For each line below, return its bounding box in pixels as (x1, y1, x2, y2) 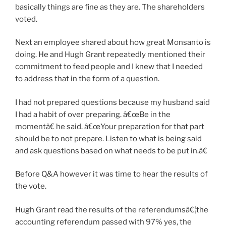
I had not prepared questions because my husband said (15, 97, 210, 107)
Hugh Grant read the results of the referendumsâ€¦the (15, 205, 208, 214)
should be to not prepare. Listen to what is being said (15, 134, 202, 143)
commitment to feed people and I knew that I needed (15, 62, 203, 72)
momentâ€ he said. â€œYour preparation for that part (15, 122, 204, 131)
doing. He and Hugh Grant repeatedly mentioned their (15, 50, 205, 60)
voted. (15, 14, 37, 24)
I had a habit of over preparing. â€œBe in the (15, 109, 171, 119)
